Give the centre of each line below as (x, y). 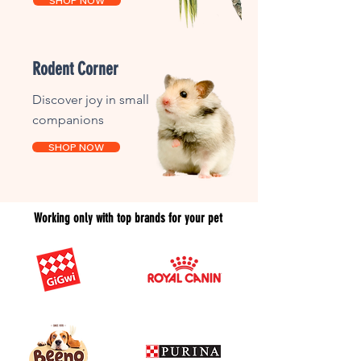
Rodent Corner (75, 68)
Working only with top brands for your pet (128, 218)
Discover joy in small (91, 99)
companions (68, 119)
